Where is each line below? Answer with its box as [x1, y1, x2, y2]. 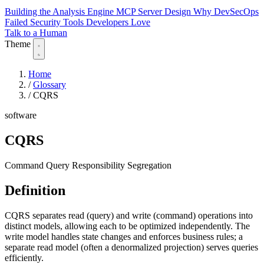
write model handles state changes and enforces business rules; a [5, 231, 243, 242]
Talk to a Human [5, 28, 67, 38]
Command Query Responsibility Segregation [5, 160, 171, 170]
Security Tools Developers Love [30, 17, 150, 28]
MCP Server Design [116, 6, 193, 17]
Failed [5, 17, 30, 28]
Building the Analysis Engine [5, 6, 116, 17]
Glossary [33, 80, 66, 90]
